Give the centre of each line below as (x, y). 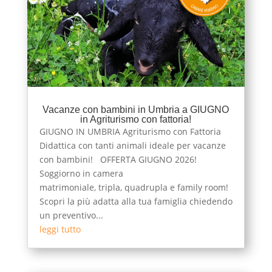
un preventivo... (71, 215)
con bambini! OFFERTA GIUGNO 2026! (118, 159)
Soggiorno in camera (81, 173)
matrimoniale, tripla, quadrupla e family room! (134, 187)
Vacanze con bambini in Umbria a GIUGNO (136, 109)
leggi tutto (60, 229)
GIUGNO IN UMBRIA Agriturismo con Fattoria (130, 131)
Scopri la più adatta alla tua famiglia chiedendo (136, 201)
